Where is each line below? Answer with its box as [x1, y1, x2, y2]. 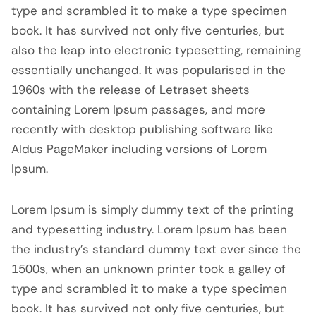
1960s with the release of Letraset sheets [11, 82, 250, 97]
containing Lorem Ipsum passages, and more [11, 102, 265, 117]
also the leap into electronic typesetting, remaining [11, 42, 301, 58]
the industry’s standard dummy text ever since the [11, 241, 301, 257]
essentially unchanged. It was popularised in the [11, 62, 286, 78]
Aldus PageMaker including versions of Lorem [11, 141, 267, 157]
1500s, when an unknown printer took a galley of [11, 261, 286, 276]
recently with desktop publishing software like [11, 121, 273, 137]
